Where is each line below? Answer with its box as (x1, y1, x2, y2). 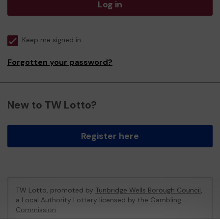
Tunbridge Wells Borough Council (95, 186, 201, 194)
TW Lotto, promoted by (16, 186, 95, 194)
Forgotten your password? (7, 57, 112, 67)
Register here (81, 130, 139, 142)
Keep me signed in (22, 36, 81, 44)
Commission (16, 205, 56, 214)
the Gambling (137, 195, 181, 204)
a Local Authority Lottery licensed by (16, 195, 137, 204)
